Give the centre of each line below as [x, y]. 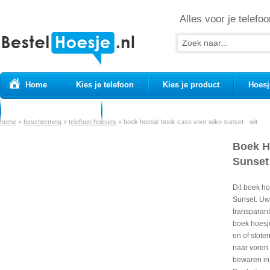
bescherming [42, 122]
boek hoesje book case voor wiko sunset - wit [190, 122]
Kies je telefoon [105, 85]
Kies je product [191, 85]
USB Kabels [138, 111]
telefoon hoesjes [93, 122]
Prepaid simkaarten [51, 111]
